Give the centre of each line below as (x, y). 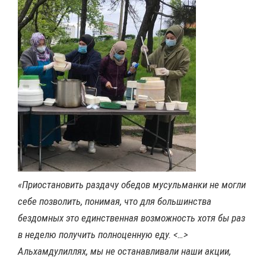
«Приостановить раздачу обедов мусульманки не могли (132, 185)
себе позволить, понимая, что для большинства (115, 202)
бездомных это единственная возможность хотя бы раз (132, 218)
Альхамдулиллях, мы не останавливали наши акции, (124, 251)
